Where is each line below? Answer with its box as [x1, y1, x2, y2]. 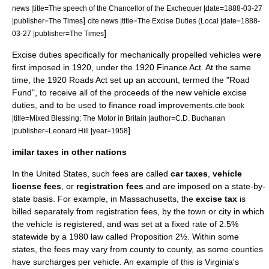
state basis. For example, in [12, 194, 119, 204]
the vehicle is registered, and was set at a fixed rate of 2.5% [12, 219, 238, 229]
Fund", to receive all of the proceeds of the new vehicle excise [12, 88, 247, 98]
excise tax [196, 194, 237, 204]
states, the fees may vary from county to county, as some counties [12, 244, 263, 255]
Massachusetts [119, 194, 177, 204]
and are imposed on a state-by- [144, 181, 265, 192]
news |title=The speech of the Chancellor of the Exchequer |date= [12, 4, 224, 13]
